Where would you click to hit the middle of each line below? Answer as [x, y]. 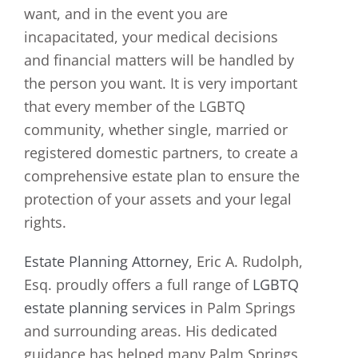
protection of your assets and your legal [158, 199]
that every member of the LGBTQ [135, 106]
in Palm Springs [241, 307]
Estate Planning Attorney [106, 261]
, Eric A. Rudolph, [246, 261]
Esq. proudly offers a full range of [138, 284]
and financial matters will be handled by [159, 60]
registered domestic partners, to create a [161, 152]
